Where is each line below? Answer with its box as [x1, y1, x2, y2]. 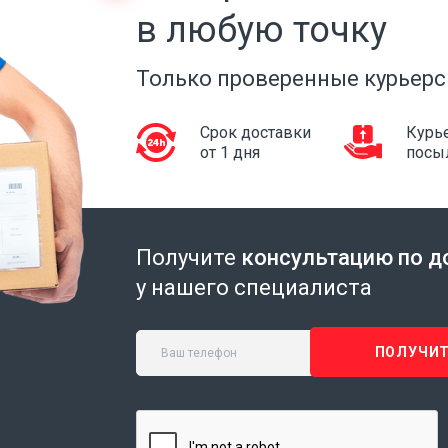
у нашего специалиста [136, 275, 372, 300]
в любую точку [136, 9, 387, 51]
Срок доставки [200, 123, 311, 142]
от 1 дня [200, 143, 260, 162]
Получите [136, 245, 241, 270]
